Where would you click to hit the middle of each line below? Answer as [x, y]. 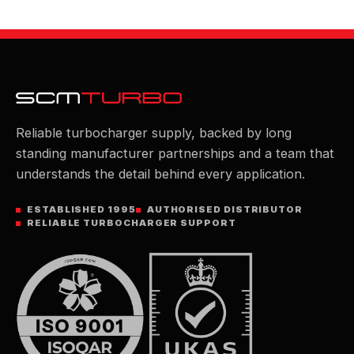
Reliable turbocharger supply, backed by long [154, 133]
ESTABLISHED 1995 [81, 209]
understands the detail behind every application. [160, 174]
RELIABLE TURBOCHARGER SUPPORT [132, 223]
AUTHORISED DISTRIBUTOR [225, 209]
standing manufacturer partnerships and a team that [175, 153]
